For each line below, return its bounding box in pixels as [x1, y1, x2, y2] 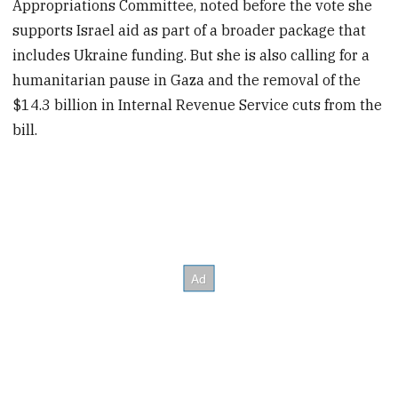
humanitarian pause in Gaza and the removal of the [12, 70, 362, 89]
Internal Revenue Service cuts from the [118, 95, 383, 114]
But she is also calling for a [190, 45, 370, 64]
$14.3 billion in [12, 95, 115, 114]
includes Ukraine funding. [12, 45, 187, 64]
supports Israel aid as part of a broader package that [12, 20, 367, 39]
